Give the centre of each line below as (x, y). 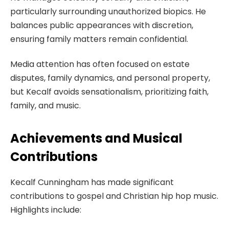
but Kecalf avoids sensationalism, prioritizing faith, (109, 92)
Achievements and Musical (96, 138)
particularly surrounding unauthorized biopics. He (108, 11)
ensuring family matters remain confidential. (99, 39)
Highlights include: (46, 210)
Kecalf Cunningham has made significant (92, 182)
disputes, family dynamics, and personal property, (110, 78)
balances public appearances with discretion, (102, 25)
